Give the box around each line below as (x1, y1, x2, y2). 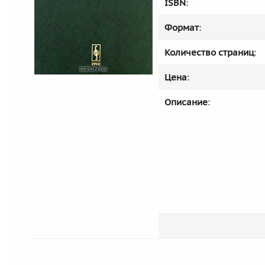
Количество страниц (164, 47, 254, 58)
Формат (164, 22, 199, 33)
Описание (164, 96, 208, 108)
